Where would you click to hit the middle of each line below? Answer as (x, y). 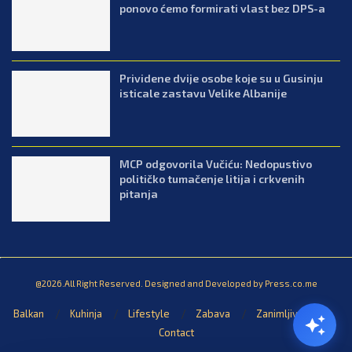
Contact (176, 333)
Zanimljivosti (286, 314)
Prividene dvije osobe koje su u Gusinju (222, 79)
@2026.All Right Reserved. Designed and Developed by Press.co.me (176, 284)
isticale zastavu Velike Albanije (203, 93)
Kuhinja (86, 314)
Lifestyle (148, 314)
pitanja (139, 193)
